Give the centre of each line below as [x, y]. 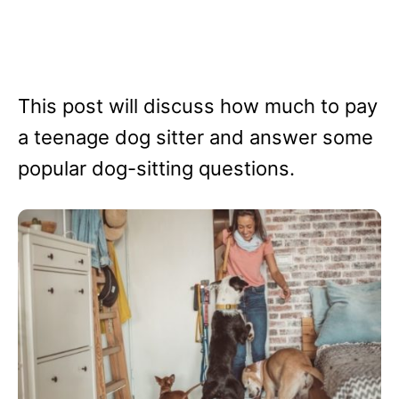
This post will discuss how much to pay [198, 106]
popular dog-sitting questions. [156, 168]
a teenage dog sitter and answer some [195, 137]
